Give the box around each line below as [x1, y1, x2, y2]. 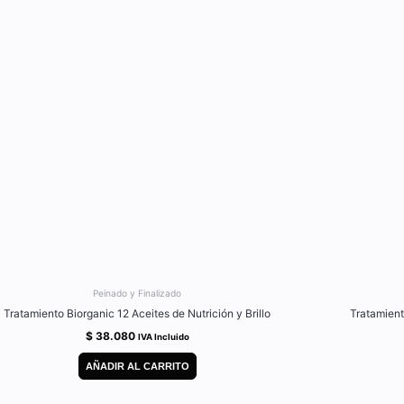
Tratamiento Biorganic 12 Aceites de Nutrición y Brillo [4, 306, 271, 320]
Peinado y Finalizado [93, 287, 181, 298]
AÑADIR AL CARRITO [85, 361, 189, 372]
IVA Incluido [137, 331, 189, 342]
